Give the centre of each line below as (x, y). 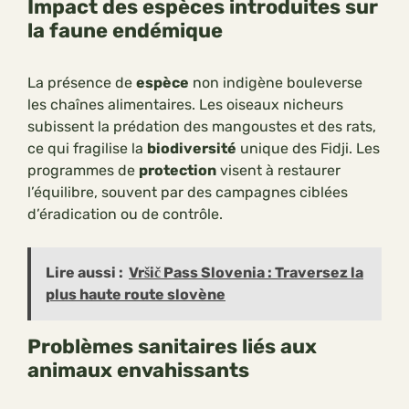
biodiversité (192, 149)
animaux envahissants (138, 371)
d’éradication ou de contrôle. (125, 215)
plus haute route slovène (136, 295)
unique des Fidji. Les (308, 149)
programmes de (83, 171)
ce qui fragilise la (87, 149)
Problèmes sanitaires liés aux (172, 347)
